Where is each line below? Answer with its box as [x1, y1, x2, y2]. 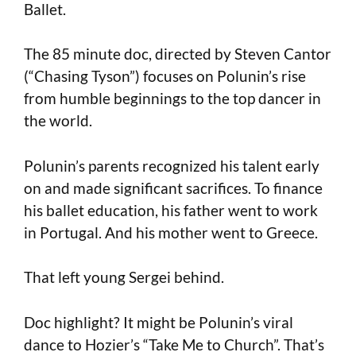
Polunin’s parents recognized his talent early [24, 156, 319, 175]
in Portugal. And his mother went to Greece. [24, 222, 318, 242]
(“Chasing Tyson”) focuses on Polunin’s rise [24, 67, 306, 86]
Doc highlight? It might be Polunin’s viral [24, 312, 293, 331]
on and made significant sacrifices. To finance [24, 178, 323, 197]
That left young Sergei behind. [24, 268, 224, 287]
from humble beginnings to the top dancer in [24, 89, 321, 108]
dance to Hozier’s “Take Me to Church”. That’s [24, 335, 324, 354]
